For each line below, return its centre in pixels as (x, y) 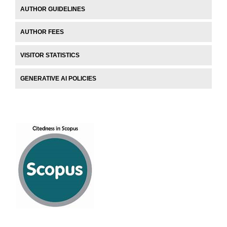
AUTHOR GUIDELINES (53, 9)
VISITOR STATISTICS (50, 55)
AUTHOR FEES (42, 32)
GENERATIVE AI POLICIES (58, 79)
